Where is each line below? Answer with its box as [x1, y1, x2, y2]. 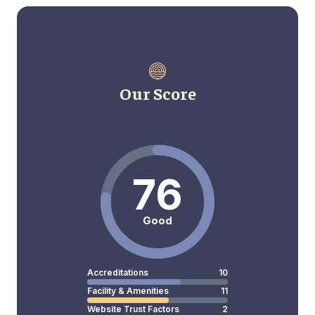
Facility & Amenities [87, 285, 169, 297]
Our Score [119, 82, 196, 104]
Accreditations [87, 267, 148, 278]
